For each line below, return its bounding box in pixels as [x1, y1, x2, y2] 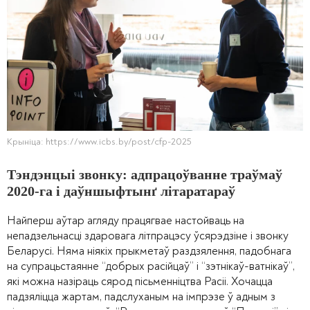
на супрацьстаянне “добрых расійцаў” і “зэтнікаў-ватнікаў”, [7, 259, 295, 274]
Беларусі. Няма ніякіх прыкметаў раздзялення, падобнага [7, 244, 291, 259]
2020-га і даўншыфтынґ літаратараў [7, 183, 235, 199]
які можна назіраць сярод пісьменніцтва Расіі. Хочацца [7, 274, 273, 289]
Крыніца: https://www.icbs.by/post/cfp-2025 [7, 136, 191, 148]
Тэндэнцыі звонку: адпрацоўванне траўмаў [7, 167, 282, 183]
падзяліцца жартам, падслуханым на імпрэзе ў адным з [7, 289, 275, 304]
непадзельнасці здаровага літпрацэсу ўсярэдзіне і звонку [7, 228, 289, 244]
